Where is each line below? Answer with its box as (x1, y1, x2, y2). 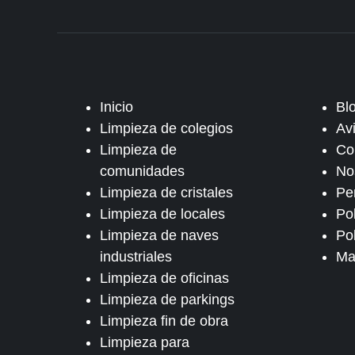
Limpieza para (100, 334, 189, 350)
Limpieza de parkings (100, 292, 235, 307)
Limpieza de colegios (100, 120, 233, 136)
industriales (100, 249, 172, 265)
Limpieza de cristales (100, 185, 233, 200)
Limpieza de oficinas (100, 270, 229, 286)
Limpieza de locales (100, 206, 225, 222)
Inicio (100, 99, 133, 115)
